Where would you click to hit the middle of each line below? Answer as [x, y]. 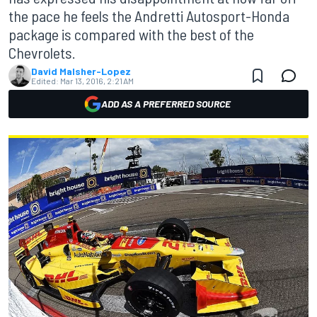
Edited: [45, 81]
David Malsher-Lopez [81, 71]
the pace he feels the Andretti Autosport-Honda [149, 16]
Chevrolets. [42, 52]
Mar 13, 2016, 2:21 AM [97, 81]
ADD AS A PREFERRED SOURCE [166, 104]
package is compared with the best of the [131, 34]
